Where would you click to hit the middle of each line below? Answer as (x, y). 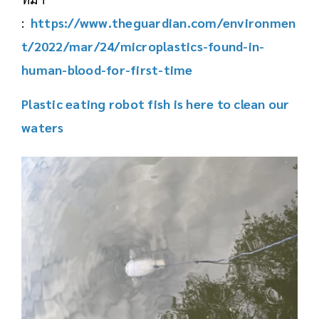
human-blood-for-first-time (107, 69)
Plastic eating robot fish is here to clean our (156, 103)
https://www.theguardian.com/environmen (163, 22)
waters (43, 127)
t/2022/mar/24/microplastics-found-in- (143, 46)
